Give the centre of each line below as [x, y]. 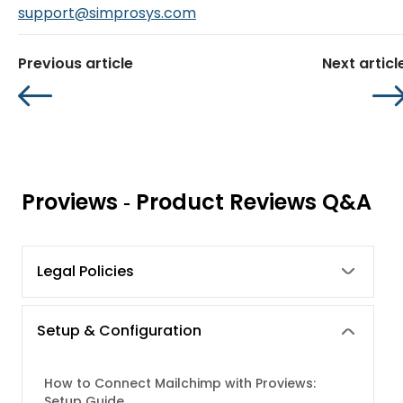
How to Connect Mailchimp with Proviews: [180, 384]
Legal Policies [85, 272]
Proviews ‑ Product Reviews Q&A [197, 202]
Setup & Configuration [119, 331]
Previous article [76, 64]
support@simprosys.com [107, 13]
